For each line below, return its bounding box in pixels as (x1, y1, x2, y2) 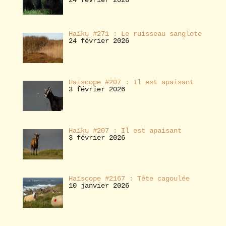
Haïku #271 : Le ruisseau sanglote (68, 30, 202, 38)
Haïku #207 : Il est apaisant (68, 126, 182, 135)
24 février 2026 (68, 37, 129, 45)
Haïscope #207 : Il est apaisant (68, 78, 194, 87)
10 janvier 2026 (68, 182, 129, 190)
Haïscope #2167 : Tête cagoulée (68, 175, 190, 183)
